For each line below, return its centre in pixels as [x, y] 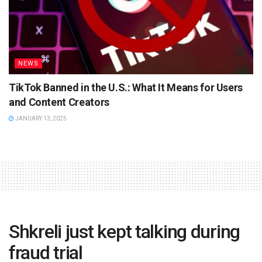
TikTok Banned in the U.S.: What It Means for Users [126, 88]
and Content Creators [59, 102]
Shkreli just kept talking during [125, 232]
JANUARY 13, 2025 [40, 119]
